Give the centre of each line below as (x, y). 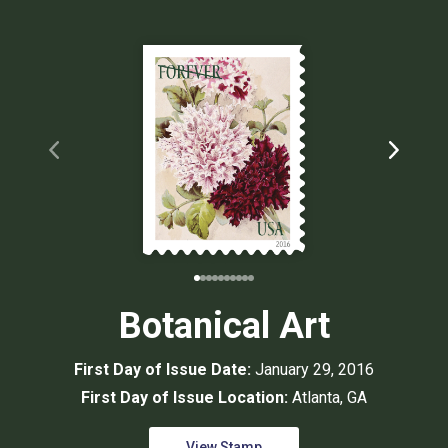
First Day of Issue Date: (164, 370)
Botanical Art (224, 326)
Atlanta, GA (329, 398)
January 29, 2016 (314, 370)
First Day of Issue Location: (186, 398)
